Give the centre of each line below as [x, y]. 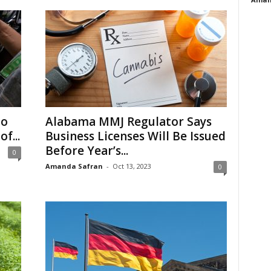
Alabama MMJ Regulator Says [128, 122]
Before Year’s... [87, 151]
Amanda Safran [74, 166]
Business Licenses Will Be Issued [135, 136]
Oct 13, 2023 [132, 166]
